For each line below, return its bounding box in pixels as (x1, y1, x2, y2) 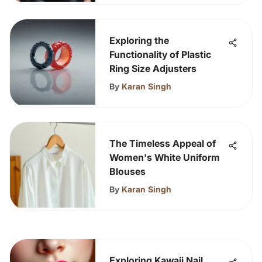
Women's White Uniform (109, 151, 220, 163)
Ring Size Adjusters (109, 63, 196, 74)
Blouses (109, 166, 146, 177)
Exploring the (109, 35, 169, 46)
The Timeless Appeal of (109, 137, 216, 149)
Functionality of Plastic (109, 49, 211, 60)
